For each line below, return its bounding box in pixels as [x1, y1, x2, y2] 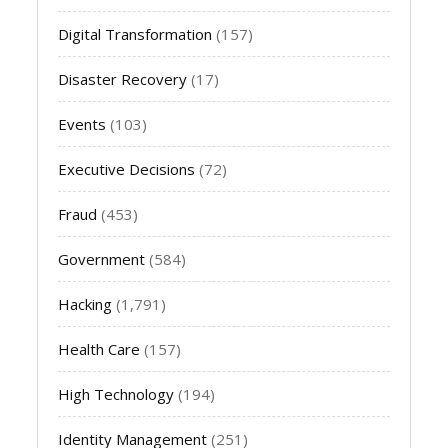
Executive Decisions [58, 158, 196, 179]
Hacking [58, 293, 113, 314]
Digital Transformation [58, 23, 213, 44]
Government [58, 248, 146, 269]
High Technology [58, 383, 175, 404]
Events [58, 113, 107, 134]
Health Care [58, 338, 141, 359]
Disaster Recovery [58, 68, 188, 89]
